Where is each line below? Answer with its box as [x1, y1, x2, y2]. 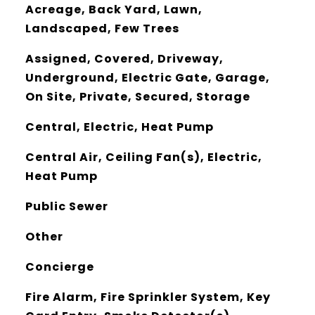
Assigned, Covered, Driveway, [25, 51, 224, 67]
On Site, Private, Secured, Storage [25, 89, 250, 105]
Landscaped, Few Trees [25, 20, 179, 37]
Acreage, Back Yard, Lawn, [25, 1, 202, 18]
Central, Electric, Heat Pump [25, 119, 214, 135]
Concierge [25, 259, 94, 275]
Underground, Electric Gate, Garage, [25, 70, 270, 86]
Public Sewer [25, 198, 108, 214]
